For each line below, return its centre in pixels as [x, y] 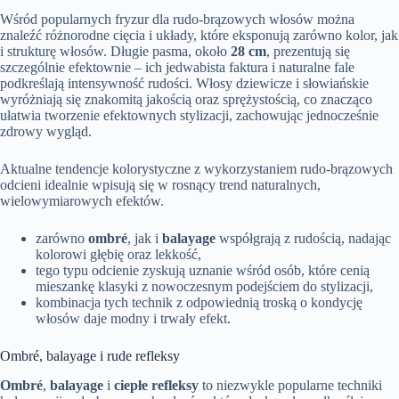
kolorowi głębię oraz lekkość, [118, 254]
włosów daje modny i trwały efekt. [133, 318]
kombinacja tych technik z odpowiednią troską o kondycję [199, 302]
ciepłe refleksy [156, 385]
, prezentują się [308, 51]
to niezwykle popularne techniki [290, 385]
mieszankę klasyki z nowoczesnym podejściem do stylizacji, [204, 286]
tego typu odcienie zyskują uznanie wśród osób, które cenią [203, 270]
